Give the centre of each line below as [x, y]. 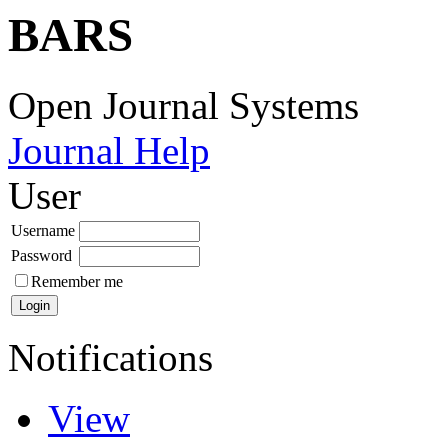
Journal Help [109, 151]
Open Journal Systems [183, 106]
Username [43, 231]
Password [41, 256]
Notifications [110, 358]
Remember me [77, 282]
